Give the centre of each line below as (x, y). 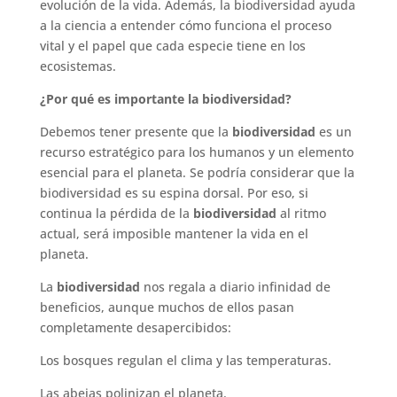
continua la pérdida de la (116, 213)
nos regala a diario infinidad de (235, 286)
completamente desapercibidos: (135, 327)
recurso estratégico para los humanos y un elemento (196, 152)
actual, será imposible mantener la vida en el (174, 233)
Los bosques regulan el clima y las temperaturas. (185, 360)
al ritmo (303, 213)
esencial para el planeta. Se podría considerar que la (197, 172)
